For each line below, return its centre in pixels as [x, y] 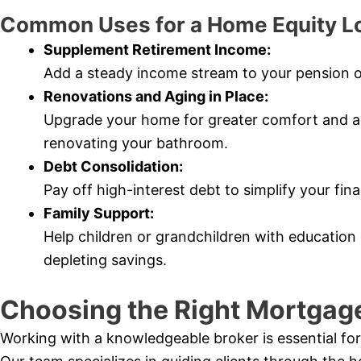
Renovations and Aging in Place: [156, 97]
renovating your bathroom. [136, 143]
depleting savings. [105, 260]
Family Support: [99, 214]
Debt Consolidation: [113, 167]
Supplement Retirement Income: [157, 50]
